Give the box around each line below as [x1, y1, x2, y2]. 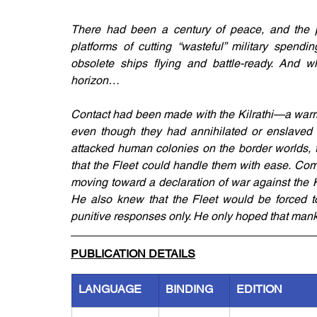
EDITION [236, 282, 282, 296]
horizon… [71, 74, 120, 87]
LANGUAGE [79, 282, 142, 296]
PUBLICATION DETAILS [71, 247, 195, 260]
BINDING [166, 282, 213, 296]
